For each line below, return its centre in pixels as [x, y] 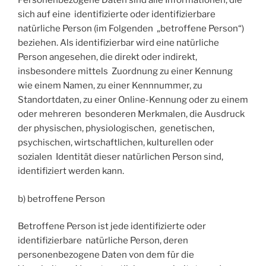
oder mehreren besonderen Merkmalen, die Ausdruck [131, 114]
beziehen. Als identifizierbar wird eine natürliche [119, 43]
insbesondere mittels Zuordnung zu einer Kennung [125, 72]
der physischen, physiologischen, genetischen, [116, 129]
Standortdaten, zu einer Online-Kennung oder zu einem [133, 100]
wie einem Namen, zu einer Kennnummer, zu [111, 86]
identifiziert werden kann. [71, 171]
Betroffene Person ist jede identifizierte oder [112, 227]
